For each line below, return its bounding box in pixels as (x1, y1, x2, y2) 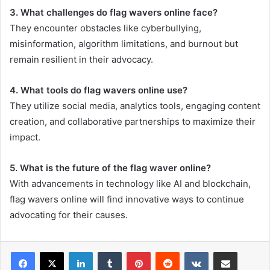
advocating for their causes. (10, 209, 128, 221)
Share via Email (237, 246, 256, 257)
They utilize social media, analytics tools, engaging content (10, 100, 260, 112)
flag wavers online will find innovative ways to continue (10, 193, 244, 206)
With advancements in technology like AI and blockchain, (10, 178, 251, 190)
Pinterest (150, 246, 184, 257)
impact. (10, 131, 40, 143)
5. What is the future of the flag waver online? (10, 162, 211, 174)
